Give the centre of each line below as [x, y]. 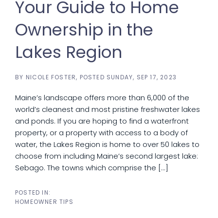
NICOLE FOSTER [51, 77]
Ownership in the [84, 30]
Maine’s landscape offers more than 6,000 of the [102, 98]
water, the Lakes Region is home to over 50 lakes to [107, 144]
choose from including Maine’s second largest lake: [107, 156]
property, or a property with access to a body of [101, 133]
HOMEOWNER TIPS [44, 202]
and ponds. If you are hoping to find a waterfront [102, 121]
